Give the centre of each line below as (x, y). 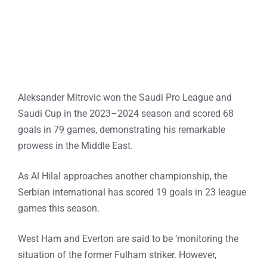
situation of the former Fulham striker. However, (117, 255)
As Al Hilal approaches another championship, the (122, 176)
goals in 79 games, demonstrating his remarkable (122, 130)
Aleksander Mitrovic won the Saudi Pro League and (125, 98)
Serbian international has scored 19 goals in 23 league (132, 193)
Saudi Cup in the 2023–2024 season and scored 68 (126, 114)
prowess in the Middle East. (75, 146)
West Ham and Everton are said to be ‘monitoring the (128, 239)
